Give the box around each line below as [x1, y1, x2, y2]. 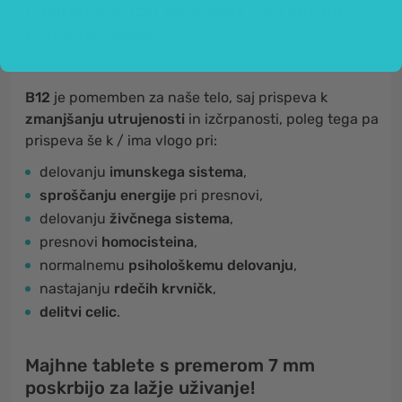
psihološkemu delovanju [128, 257, 293, 274]
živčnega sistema [106, 210, 230, 227]
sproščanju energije [39, 187, 176, 204]
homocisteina [101, 233, 194, 250]
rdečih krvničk [114, 280, 213, 297]
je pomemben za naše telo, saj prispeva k [54, 89, 328, 106]
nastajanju [39, 280, 114, 297]
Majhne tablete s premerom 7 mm [25, 354, 315, 376]
